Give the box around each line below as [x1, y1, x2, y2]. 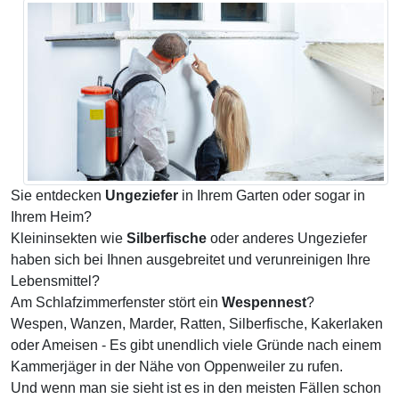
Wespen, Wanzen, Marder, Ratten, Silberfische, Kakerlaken [11, 316, 383, 331]
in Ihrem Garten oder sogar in [178, 188, 365, 203]
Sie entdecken [11, 188, 105, 203]
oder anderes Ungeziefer [207, 231, 367, 246]
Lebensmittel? [11, 273, 100, 289]
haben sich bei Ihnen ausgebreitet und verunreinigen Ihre [11, 252, 370, 267]
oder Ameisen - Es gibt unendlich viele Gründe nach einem [11, 338, 381, 353]
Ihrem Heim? [11, 209, 92, 224]
